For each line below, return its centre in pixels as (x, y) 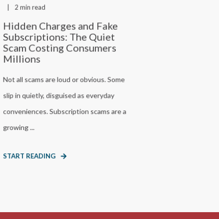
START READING (29, 156)
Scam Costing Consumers (60, 48)
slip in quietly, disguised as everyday (59, 95)
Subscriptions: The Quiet (59, 37)
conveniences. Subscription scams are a (65, 111)
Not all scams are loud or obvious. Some (64, 79)
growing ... (19, 127)
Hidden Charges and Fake (61, 26)
